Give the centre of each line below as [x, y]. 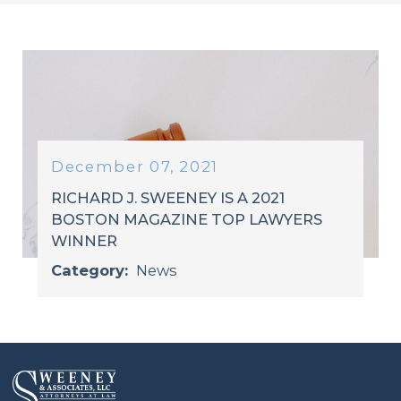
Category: [92, 270]
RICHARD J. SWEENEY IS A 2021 [168, 197]
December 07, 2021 [135, 167]
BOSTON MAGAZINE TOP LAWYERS [187, 219]
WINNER [85, 240]
